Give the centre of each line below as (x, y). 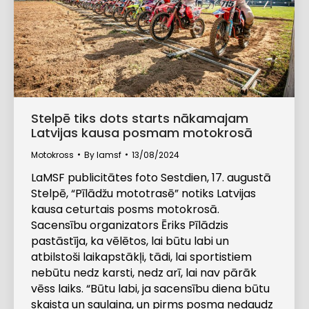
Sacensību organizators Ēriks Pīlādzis (130, 225)
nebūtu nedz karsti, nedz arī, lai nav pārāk (144, 272)
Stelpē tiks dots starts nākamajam (140, 118)
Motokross (52, 154)
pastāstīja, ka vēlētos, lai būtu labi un (130, 241)
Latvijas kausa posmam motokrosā (142, 132)
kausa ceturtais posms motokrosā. (127, 209)
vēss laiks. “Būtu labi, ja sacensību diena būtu (150, 288)
